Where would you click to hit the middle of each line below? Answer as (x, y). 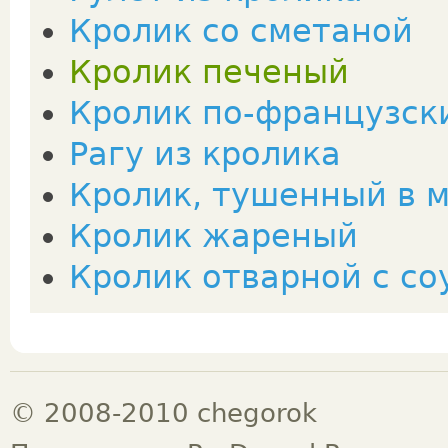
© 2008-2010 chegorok (163, 412)
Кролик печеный (209, 72)
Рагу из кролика (205, 154)
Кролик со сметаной (241, 31)
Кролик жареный (213, 236)
